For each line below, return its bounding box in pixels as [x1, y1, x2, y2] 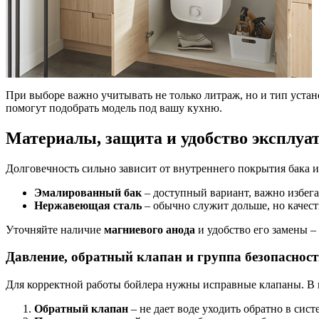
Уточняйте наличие [6, 223, 104, 236]
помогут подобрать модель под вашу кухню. [6, 101, 222, 114]
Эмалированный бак [34, 186, 142, 199]
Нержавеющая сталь [34, 199, 142, 211]
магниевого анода [104, 223, 195, 236]
